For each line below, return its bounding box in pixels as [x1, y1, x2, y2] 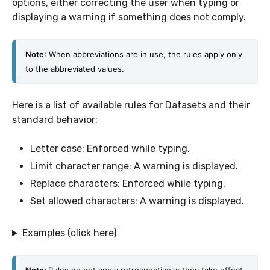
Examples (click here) [22, 227, 116, 239]
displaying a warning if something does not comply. [12, 11, 248, 24]
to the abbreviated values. [25, 64, 127, 74]
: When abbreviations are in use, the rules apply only [44, 49, 242, 60]
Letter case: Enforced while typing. [30, 143, 190, 155]
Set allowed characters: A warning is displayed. [30, 195, 244, 207]
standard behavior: [12, 114, 105, 126]
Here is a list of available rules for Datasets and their [12, 99, 250, 111]
